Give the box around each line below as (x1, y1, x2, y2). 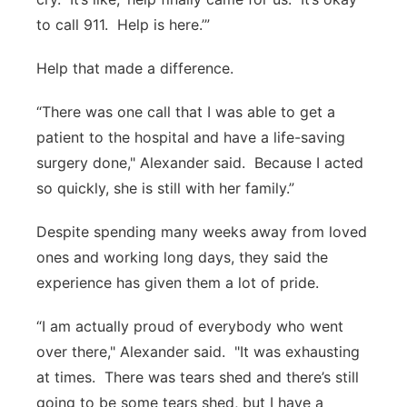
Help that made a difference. (36, 59, 233, 77)
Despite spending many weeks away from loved (36, 223, 367, 241)
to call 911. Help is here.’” (36, 15, 210, 34)
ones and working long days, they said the (36, 248, 328, 266)
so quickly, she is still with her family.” (36, 179, 294, 197)
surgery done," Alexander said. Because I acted (36, 154, 363, 172)
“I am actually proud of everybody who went (36, 317, 343, 335)
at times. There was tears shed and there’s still (36, 368, 359, 386)
